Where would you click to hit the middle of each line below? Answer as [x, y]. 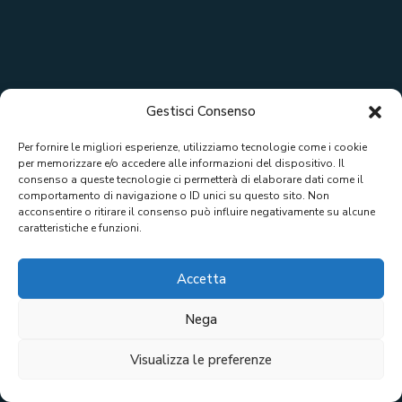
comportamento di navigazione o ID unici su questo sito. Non [174, 196]
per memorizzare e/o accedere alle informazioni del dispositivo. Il [181, 163]
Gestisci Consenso [201, 111]
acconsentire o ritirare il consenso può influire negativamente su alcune [197, 212]
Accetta [201, 279]
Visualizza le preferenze [201, 359]
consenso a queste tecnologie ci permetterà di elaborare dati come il [191, 179]
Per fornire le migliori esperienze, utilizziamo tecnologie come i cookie [192, 147]
